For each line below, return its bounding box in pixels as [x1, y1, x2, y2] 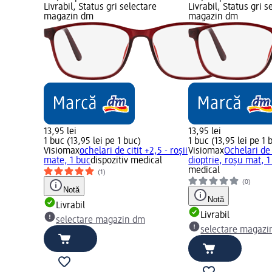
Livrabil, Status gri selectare [44, 2, 157, 13]
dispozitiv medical [90, 156, 162, 166]
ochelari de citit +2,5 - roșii [80, 146, 188, 157]
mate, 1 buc [44, 156, 90, 166]
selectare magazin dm [56, 216, 145, 226]
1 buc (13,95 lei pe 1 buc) [44, 137, 141, 147]
